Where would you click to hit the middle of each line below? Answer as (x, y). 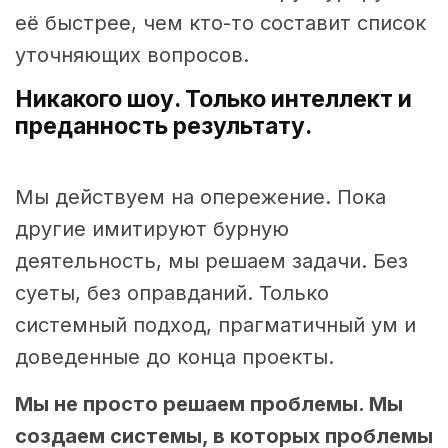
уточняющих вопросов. (132, 55)
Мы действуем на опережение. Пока (200, 197)
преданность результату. (163, 126)
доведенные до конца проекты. (174, 357)
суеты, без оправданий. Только (172, 293)
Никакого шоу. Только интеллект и (213, 99)
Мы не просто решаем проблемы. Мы (209, 404)
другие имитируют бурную (152, 229)
